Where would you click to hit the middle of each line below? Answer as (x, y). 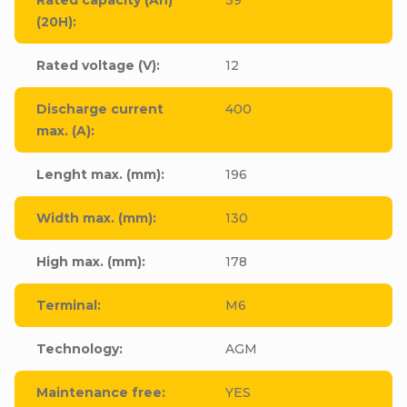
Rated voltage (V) (96, 65)
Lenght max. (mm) (99, 174)
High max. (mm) (89, 261)
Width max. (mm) (94, 218)
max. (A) (64, 130)
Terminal (67, 305)
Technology (78, 348)
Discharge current (100, 109)
